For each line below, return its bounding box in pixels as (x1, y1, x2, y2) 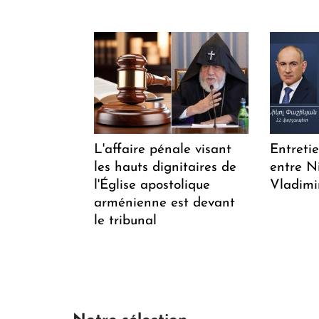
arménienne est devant (94, 196, 235, 210)
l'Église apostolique (94, 178, 210, 192)
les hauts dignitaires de (94, 160, 236, 174)
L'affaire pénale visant (94, 142, 231, 157)
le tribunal (94, 214, 157, 228)
